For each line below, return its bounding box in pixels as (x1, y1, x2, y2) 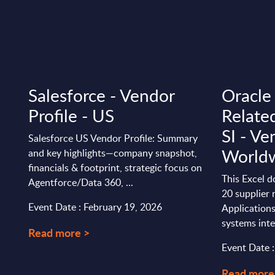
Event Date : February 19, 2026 (28, 200, 163, 214)
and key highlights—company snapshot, (28, 146, 198, 160)
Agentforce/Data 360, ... (28, 176, 134, 189)
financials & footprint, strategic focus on (28, 161, 203, 174)
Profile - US (28, 104, 115, 127)
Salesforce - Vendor (28, 83, 175, 107)
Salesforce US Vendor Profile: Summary (28, 131, 198, 145)
